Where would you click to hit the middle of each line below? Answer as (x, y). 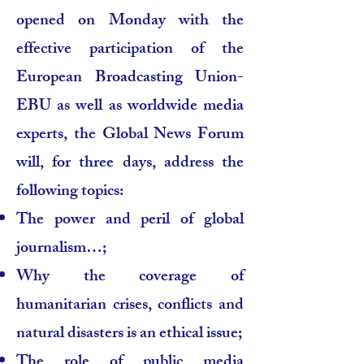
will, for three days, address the (130, 164)
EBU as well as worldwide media (130, 107)
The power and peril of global (130, 221)
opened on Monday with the (130, 22)
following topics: (70, 192)
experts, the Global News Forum (130, 135)
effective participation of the (130, 50)
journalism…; (61, 249)
